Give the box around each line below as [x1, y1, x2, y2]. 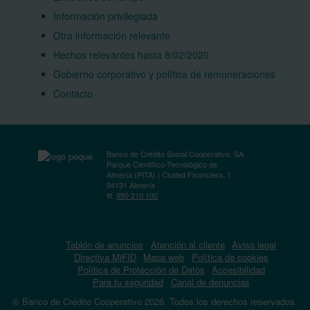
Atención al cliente [150, 238, 225, 251]
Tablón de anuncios [66, 238, 144, 251]
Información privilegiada [53, 9, 158, 23]
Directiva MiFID [73, 250, 136, 264]
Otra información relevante [53, 28, 170, 42]
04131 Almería [107, 179, 156, 190]
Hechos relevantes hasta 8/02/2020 [53, 48, 209, 62]
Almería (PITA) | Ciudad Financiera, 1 [107, 169, 232, 180]
